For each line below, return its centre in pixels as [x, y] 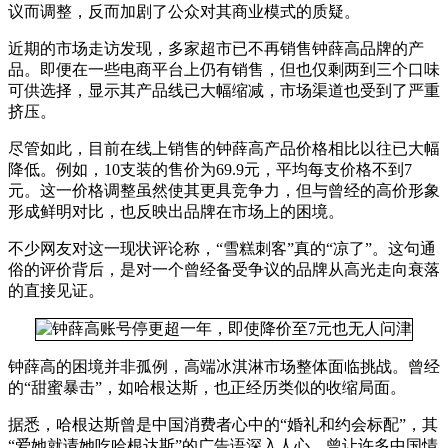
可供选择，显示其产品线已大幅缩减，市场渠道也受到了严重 [224, 90]
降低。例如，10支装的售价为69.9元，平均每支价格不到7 [210, 169]
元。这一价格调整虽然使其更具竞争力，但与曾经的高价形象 [224, 190]
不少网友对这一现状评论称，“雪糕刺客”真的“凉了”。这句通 [222, 248]
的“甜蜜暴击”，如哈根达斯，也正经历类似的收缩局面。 [207, 387]
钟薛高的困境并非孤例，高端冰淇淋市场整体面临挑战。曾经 [224, 366]
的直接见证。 [56, 290]
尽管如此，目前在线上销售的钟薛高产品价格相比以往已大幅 [224, 148]
